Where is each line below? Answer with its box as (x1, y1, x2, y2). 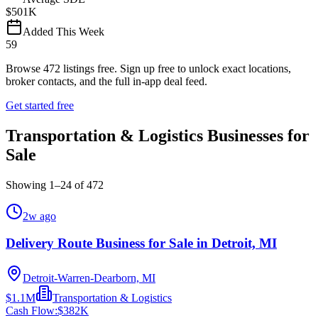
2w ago (23, 209, 56, 222)
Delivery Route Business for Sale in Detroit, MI (6, 236, 277, 251)
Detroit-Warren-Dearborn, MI (23, 272, 155, 285)
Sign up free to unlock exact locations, (120, 62, 291, 75)
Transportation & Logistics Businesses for (6, 126, 309, 145)
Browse (6, 62, 43, 75)
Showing (6, 178, 49, 191)
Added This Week (23, 25, 104, 38)
